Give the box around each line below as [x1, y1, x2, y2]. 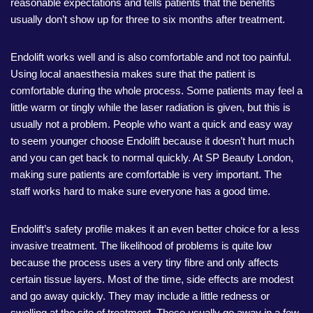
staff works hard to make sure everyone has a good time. [10, 185, 270, 197]
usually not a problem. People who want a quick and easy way [10, 118, 293, 130]
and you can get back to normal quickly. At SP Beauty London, [10, 152, 293, 163]
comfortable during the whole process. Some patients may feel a [10, 85, 303, 96]
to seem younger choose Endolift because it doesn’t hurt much [10, 135, 294, 147]
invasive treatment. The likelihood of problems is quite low [10, 240, 272, 252]
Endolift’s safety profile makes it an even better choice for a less [10, 223, 300, 235]
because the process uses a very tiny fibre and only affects [10, 256, 279, 268]
